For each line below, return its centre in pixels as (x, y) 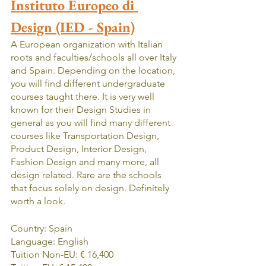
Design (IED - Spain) (73, 27)
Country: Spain (42, 228)
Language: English (50, 241)
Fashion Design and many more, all (86, 161)
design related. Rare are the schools (87, 175)
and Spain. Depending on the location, (94, 70)
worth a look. (38, 201)
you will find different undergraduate (89, 83)
